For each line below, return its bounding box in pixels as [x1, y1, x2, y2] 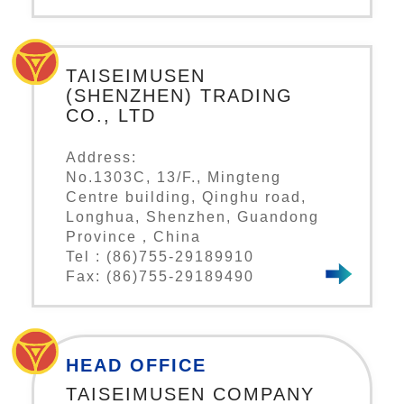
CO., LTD [66, 106, 156, 126]
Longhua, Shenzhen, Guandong [66, 209, 319, 225]
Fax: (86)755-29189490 [66, 269, 254, 285]
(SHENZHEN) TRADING [66, 86, 293, 106]
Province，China [66, 229, 201, 245]
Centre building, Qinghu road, [66, 189, 307, 206]
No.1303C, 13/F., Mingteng [66, 170, 281, 186]
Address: [66, 150, 137, 166]
